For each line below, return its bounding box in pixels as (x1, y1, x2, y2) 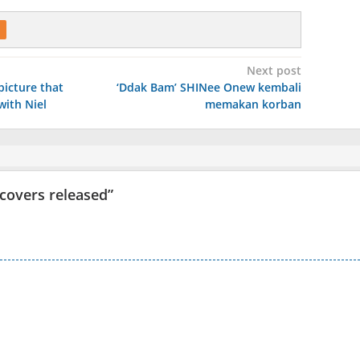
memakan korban (204, 96, 301, 112)
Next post (246, 63, 301, 78)
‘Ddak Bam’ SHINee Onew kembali (116, 80, 301, 95)
